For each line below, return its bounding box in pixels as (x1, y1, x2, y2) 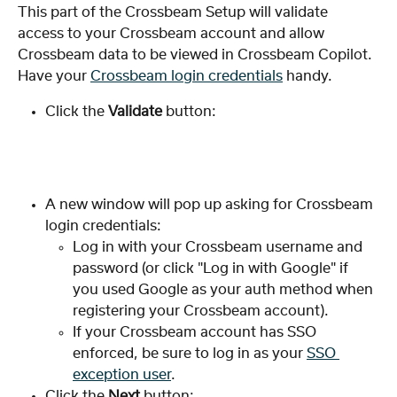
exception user (73, 367, 171, 382)
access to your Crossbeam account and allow (18, 27, 328, 41)
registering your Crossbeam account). (73, 303, 329, 318)
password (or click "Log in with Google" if (73, 261, 352, 276)
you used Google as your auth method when (73, 282, 377, 297)
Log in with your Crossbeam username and (73, 239, 366, 254)
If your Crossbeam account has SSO (73, 324, 320, 339)
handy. (283, 69, 332, 83)
